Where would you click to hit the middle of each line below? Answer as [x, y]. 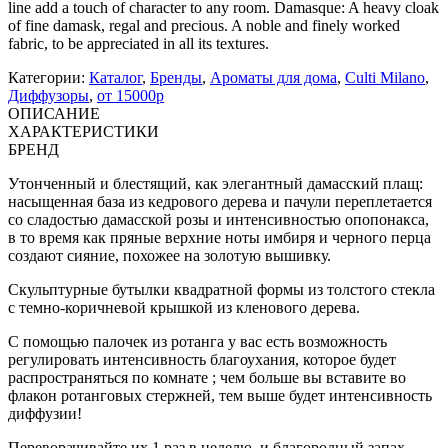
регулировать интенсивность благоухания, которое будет [202, 359]
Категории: [48, 77]
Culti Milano [385, 77]
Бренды [176, 77]
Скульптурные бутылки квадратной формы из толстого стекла [221, 289]
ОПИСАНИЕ [54, 113]
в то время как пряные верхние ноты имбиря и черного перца [219, 237]
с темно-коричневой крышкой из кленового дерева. [186, 307]
